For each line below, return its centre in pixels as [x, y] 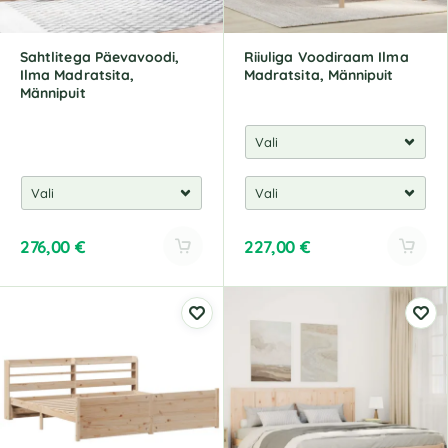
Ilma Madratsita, [77, 75]
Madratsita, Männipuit [319, 75]
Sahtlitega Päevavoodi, [100, 57]
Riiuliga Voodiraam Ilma [326, 57]
